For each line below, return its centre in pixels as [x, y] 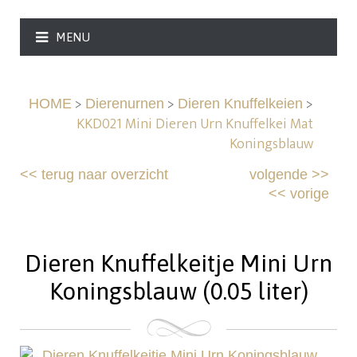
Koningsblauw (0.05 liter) [178, 291]
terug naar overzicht [105, 175]
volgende [278, 175]
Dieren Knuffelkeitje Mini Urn [178, 263]
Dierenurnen [124, 104]
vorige [309, 194]
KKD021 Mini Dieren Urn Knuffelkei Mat [194, 125]
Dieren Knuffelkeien [240, 104]
